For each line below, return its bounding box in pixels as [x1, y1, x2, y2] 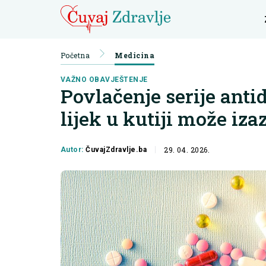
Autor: [61, 145, 86, 154]
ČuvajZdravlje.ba [85, 145, 147, 154]
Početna [61, 50, 90, 60]
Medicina [115, 50, 155, 60]
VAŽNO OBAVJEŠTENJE [61, 75, 148, 84]
